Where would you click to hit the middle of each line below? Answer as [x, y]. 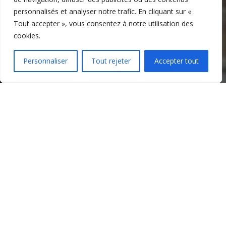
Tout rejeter [111, 61]
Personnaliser [46, 61]
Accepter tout [176, 61]
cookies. [27, 36]
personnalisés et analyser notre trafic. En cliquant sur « [102, 11]
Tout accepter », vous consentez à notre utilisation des [103, 23]
